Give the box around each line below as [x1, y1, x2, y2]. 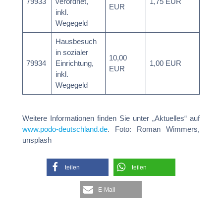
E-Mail [98, 186, 116, 194]
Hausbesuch [55, 37, 97, 46]
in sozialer [55, 48, 89, 56]
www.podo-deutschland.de [22, 124, 108, 133]
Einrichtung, [55, 58, 94, 67]
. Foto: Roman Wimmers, [107, 124, 200, 133]
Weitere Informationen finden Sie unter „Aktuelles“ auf [22, 113, 200, 122]
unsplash [22, 135, 52, 144]
